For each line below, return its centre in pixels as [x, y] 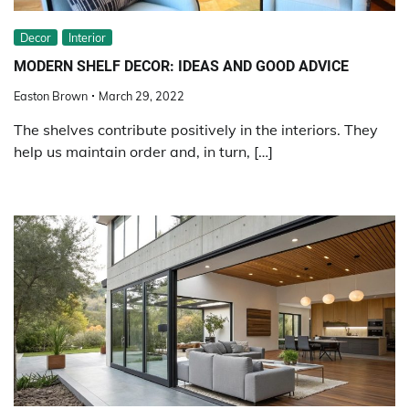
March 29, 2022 [142, 96]
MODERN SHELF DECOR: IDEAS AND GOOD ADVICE [181, 67]
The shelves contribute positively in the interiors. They [196, 130]
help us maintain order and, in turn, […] [143, 152]
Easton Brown [51, 96]
